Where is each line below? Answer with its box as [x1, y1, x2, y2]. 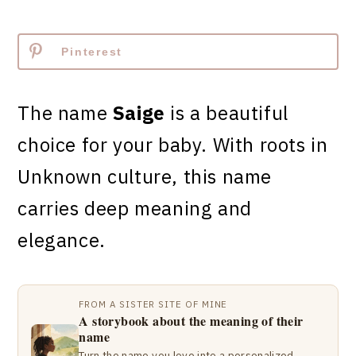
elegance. [17, 227, 106, 253]
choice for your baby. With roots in [17, 132, 328, 157]
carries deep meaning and [17, 195, 252, 221]
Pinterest [61, 45, 123, 58]
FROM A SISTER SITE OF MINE [79, 298, 228, 310]
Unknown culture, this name [17, 164, 273, 189]
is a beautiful [164, 100, 288, 126]
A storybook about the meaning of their [79, 311, 304, 330]
